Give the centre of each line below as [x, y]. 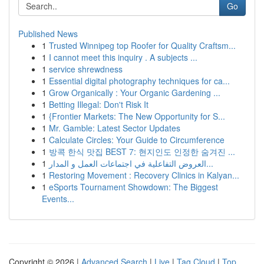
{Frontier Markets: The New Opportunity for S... [137, 116]
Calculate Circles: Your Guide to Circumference [137, 140]
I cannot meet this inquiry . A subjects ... [123, 57]
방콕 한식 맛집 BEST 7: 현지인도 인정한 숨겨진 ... [142, 151]
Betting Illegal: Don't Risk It [99, 104]
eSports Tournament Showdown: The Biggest [133, 187]
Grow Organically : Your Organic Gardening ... [135, 93]
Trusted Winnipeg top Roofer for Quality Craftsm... [142, 45]
